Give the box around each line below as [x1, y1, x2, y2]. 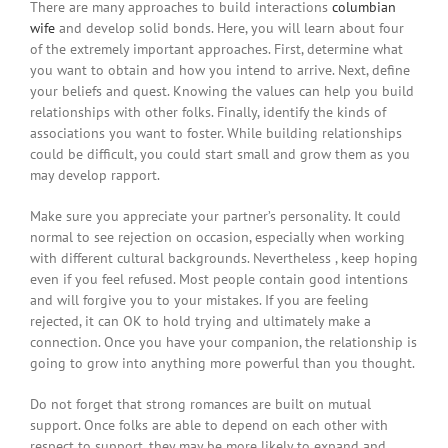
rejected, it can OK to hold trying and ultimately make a [30, 312, 371, 331]
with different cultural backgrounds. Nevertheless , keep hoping [30, 249, 418, 268]
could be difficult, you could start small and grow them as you [30, 145, 410, 164]
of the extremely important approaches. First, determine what [30, 40, 403, 59]
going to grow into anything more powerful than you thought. [30, 354, 415, 373]
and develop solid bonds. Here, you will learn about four [55, 19, 404, 38]
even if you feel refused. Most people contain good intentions [30, 270, 408, 289]
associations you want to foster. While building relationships [30, 124, 402, 143]
